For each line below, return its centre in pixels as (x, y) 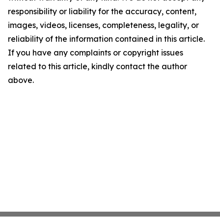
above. (21, 80)
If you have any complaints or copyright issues (96, 53)
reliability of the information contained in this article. (106, 39)
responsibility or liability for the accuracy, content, (102, 12)
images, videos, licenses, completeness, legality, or (103, 25)
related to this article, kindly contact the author (97, 67)
